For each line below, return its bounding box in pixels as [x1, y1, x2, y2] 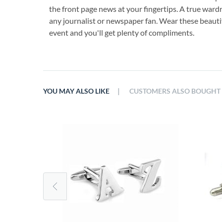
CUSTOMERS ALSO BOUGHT [129, 87, 221, 95]
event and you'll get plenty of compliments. [49, 28, 194, 37]
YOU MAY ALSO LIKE [43, 87, 110, 95]
